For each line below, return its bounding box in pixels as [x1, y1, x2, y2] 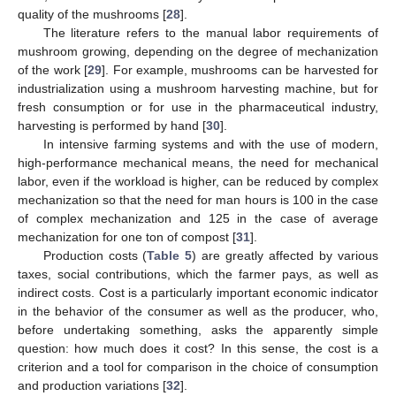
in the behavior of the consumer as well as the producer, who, [18, 304, 378, 319]
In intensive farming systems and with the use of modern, [42, 137, 378, 152]
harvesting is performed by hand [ [18, 118, 206, 133]
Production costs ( [42, 248, 148, 263]
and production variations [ [18, 378, 166, 393]
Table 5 [147, 248, 193, 263]
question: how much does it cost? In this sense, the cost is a [18, 341, 378, 356]
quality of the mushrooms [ [18, 7, 166, 22]
